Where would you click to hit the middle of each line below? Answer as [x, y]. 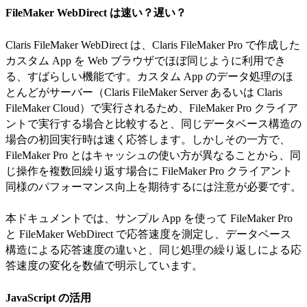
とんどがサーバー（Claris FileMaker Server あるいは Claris [144, 92]
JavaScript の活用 [48, 297]
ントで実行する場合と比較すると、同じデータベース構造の [153, 123]
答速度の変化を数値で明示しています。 [104, 266]
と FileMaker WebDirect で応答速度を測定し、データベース [148, 234]
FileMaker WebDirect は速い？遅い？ [96, 13]
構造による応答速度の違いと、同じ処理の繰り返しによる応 [153, 250]
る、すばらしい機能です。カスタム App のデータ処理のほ [149, 76]
